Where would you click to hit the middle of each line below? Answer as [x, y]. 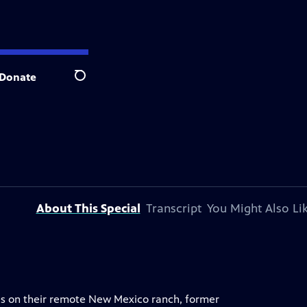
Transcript [173, 208]
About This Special [88, 208]
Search [91, 83]
